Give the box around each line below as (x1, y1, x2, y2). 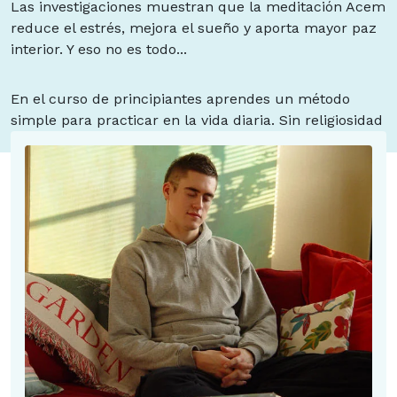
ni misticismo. (11, 133, 105, 150)
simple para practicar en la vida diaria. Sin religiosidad (11, 112, 383, 128)
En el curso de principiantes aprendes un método (11, 90, 350, 107)
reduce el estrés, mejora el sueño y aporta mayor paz (11, 19, 377, 36)
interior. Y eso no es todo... (11, 41, 187, 58)
